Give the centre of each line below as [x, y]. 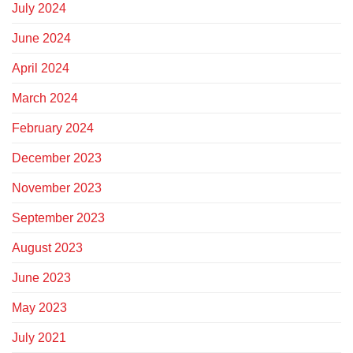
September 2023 [58, 218]
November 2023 [57, 188]
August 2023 [47, 248]
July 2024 [39, 9]
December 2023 [57, 158]
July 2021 [39, 338]
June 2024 [41, 39]
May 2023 [39, 308]
